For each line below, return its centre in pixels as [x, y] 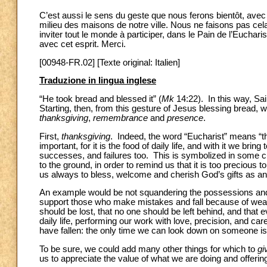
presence [185, 118]
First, [50, 136]
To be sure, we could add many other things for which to [148, 249]
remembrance [120, 118]
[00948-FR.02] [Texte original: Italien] [110, 62]
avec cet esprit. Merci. [83, 44]
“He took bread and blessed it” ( [100, 99]
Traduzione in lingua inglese [98, 81]
